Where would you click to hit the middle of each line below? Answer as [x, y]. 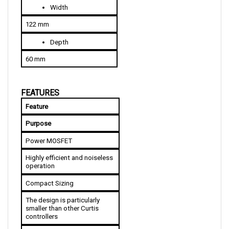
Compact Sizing [49, 172]
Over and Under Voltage [61, 223]
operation [40, 155]
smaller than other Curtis [62, 197]
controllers [41, 205]
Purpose [38, 112]
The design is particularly [62, 189]
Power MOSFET [49, 130]
